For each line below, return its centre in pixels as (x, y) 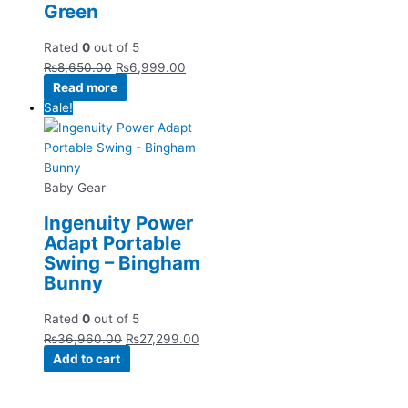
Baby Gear (75, 187)
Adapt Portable (112, 242)
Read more (86, 87)
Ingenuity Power (118, 222)
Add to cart (87, 359)
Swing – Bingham (122, 262)
